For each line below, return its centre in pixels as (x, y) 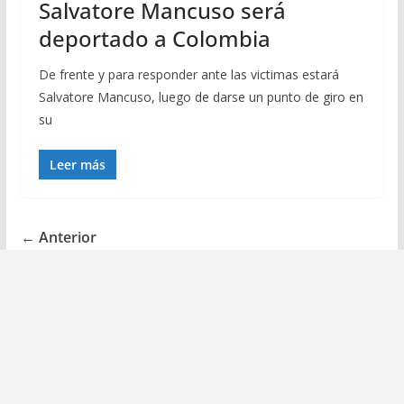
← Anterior (58, 237)
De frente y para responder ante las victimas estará (188, 74)
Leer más (77, 164)
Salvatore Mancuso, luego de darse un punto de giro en (201, 96)
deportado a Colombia (154, 38)
